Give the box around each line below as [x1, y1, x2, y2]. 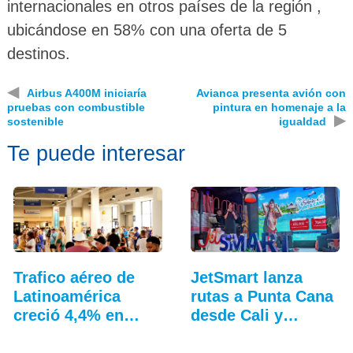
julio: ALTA [13, 325, 96, 343]
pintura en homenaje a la [213, 101, 347, 114]
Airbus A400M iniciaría [26, 87, 147, 100]
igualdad [279, 115, 327, 128]
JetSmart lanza [190, 268, 303, 286]
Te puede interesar [6, 142, 185, 166]
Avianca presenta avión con [196, 87, 347, 100]
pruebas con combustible [6, 101, 145, 114]
